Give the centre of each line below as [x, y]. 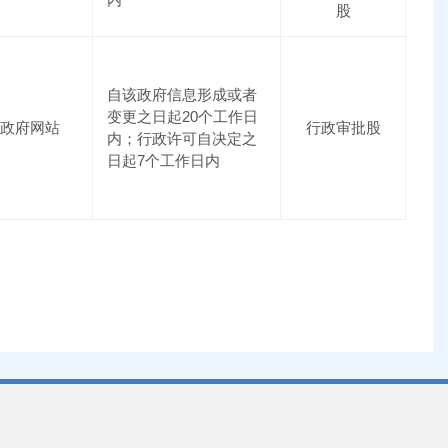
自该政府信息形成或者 [182, 95]
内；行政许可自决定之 [182, 139]
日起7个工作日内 [164, 161]
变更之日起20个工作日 [183, 117]
